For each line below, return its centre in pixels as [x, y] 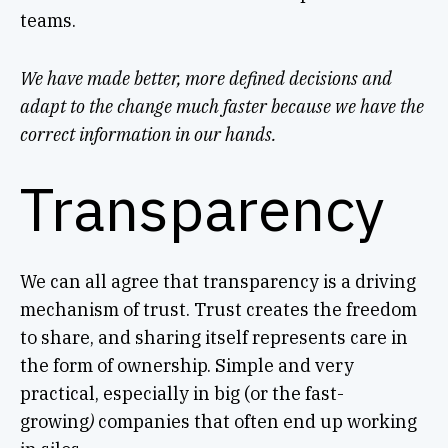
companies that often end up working [255, 421]
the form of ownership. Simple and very [186, 365]
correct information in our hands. [147, 134]
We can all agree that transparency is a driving [217, 281]
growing [54, 421]
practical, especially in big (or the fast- [181, 393]
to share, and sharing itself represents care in [213, 337]
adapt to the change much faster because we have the [221, 106]
